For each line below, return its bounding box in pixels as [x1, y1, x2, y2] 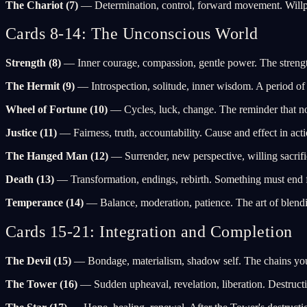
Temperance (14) [5, 197, 84, 209]
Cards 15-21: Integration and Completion [5, 223, 293, 241]
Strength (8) [5, 57, 61, 69]
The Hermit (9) [5, 80, 75, 93]
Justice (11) [5, 127, 57, 139]
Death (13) [5, 173, 54, 186]
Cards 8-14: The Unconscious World [5, 25, 258, 43]
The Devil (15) [5, 255, 71, 267]
